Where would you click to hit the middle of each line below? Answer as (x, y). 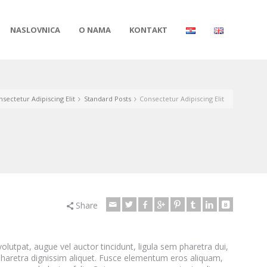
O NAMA (95, 30)
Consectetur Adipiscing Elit (182, 98)
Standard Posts (107, 98)
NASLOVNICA (35, 30)
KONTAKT (148, 30)
